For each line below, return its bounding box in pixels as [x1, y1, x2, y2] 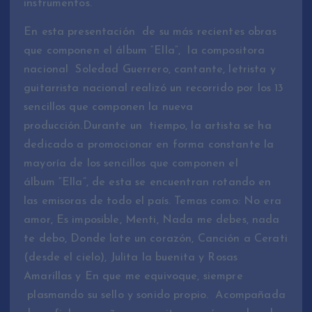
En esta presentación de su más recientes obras [24, 26, 276, 38]
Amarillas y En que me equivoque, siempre [24, 271, 243, 283]
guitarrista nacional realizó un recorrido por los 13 [24, 83, 284, 95]
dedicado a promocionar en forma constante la [24, 139, 274, 151]
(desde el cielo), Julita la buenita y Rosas [24, 252, 238, 264]
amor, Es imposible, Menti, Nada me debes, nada [24, 214, 280, 226]
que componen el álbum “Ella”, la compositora [24, 45, 265, 57]
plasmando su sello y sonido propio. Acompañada [24, 290, 286, 302]
